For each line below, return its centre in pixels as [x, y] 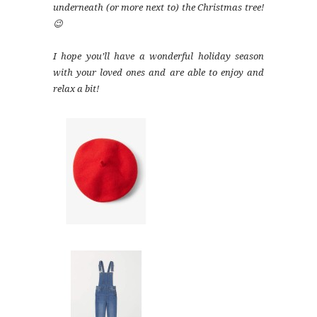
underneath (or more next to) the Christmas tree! [158, 8]
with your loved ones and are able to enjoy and [158, 73]
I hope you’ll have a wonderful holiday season [158, 57]
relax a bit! [76, 89]
